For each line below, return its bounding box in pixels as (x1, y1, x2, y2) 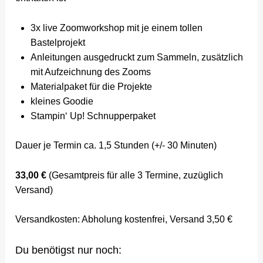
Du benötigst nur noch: (15, 244, 122, 256)
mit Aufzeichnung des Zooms (30, 66, 151, 77)
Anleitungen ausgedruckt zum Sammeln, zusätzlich (30, 52, 243, 62)
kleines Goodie (30, 96, 93, 106)
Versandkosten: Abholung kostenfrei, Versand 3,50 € (15, 214, 233, 225)
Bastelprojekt (30, 37, 85, 48)
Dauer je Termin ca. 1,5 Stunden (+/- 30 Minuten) (15, 140, 217, 151)
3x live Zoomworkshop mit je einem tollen (30, 22, 203, 33)
